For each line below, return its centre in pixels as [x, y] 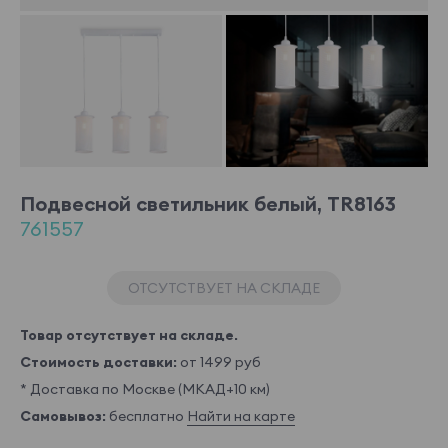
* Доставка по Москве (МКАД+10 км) [145, 388]
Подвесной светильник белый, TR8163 [208, 203]
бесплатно [146, 415]
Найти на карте [241, 415]
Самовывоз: [63, 415]
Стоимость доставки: [98, 361]
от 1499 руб [219, 361]
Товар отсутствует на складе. [129, 334]
